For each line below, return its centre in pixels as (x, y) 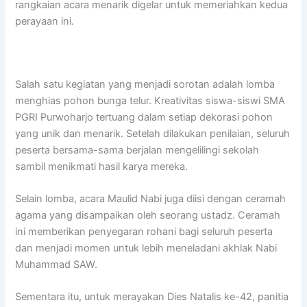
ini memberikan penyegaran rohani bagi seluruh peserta (144, 231)
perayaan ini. (45, 21)
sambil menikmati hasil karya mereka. (102, 166)
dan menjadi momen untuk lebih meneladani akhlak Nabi (146, 248)
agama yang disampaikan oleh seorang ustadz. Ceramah (148, 215)
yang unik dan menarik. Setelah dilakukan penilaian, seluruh (153, 133)
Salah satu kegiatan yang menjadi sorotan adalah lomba (145, 84)
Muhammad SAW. (57, 264)
